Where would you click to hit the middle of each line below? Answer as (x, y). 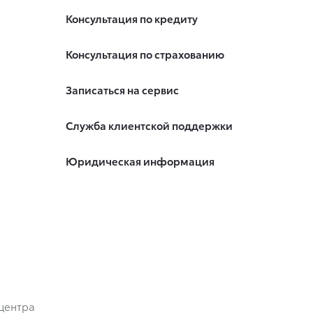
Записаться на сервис (122, 90)
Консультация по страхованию (145, 54)
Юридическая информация (140, 161)
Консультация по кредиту (131, 19)
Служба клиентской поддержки (149, 125)
